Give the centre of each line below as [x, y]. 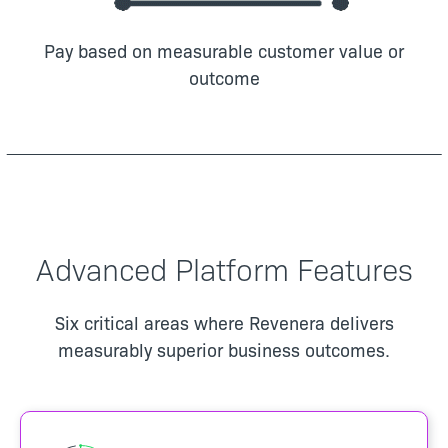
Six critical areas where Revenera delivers [224, 322]
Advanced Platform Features [224, 267]
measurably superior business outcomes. [224, 349]
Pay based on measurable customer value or [224, 50]
